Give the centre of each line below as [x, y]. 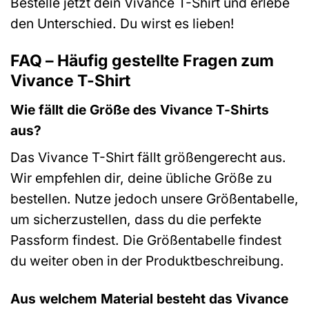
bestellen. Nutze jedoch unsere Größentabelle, [154, 199]
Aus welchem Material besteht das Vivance [149, 299]
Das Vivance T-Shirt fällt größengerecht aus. [148, 158]
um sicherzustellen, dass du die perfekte [136, 220]
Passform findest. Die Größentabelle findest [146, 240]
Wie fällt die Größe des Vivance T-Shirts [140, 109]
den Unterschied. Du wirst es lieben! [122, 24]
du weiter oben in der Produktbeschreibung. [147, 261]
